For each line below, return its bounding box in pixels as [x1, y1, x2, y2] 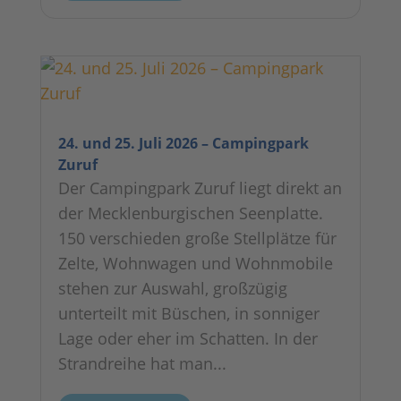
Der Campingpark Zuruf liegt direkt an [57, 177, 342, 200]
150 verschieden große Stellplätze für [57, 227, 337, 250]
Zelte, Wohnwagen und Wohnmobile [57, 252, 333, 275]
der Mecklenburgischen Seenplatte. [57, 202, 323, 225]
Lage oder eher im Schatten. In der [57, 328, 318, 350]
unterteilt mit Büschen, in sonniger [57, 303, 320, 325]
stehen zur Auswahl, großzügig [57, 277, 287, 300]
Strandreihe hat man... [57, 353, 226, 375]
